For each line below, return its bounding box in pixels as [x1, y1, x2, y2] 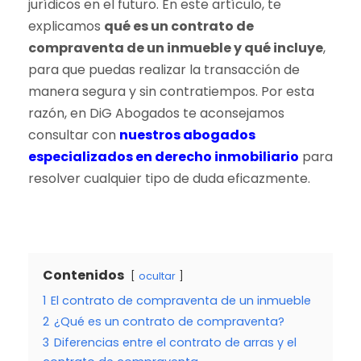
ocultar [139, 269, 176, 283]
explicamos [28, 17, 104, 35]
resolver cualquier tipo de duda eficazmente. [28, 169, 310, 188]
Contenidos [43, 266, 124, 284]
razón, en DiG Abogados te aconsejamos [28, 104, 284, 122]
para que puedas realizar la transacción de [28, 60, 300, 79]
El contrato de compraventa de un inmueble [51, 293, 311, 309]
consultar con [28, 126, 119, 144]
